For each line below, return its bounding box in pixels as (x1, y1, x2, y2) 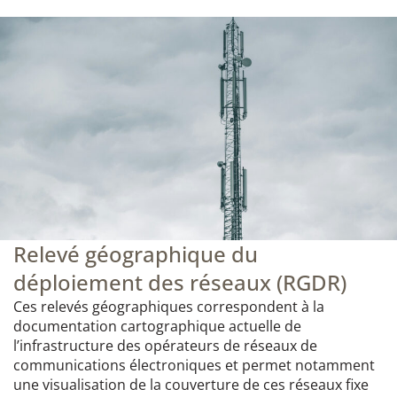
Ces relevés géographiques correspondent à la (13, 296, 324, 316)
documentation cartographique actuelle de (13, 315, 301, 336)
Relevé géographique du (13, 238, 258, 269)
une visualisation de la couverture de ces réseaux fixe (13, 374, 369, 394)
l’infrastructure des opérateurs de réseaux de (13, 335, 317, 355)
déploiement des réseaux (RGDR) (13, 267, 346, 297)
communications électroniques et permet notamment (13, 354, 375, 375)
